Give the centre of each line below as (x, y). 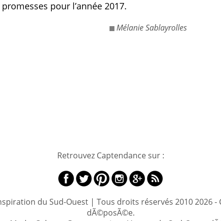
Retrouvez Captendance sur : (110, 155)
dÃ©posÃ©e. (110, 213)
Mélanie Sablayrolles (152, 28)
